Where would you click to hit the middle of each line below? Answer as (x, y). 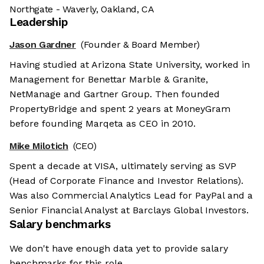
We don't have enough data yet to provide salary (119, 249)
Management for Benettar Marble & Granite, (109, 80)
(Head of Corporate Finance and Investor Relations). (126, 181)
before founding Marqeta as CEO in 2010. (103, 124)
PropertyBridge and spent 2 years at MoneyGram (120, 109)
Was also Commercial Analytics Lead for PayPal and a (131, 196)
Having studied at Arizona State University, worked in (130, 65)
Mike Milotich (39, 146)
